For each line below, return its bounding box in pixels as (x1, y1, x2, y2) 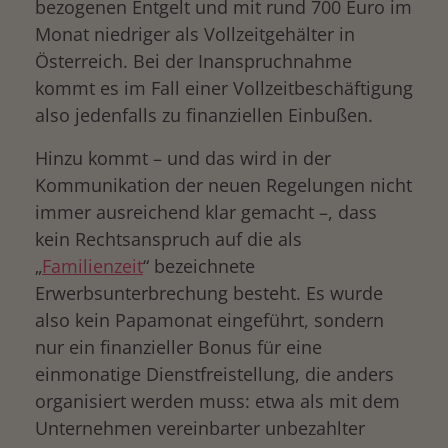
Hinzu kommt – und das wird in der (35, 146, 331, 170)
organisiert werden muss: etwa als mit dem (35, 389, 400, 413)
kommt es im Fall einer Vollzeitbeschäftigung (35, 76, 413, 100)
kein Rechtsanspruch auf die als (35, 227, 302, 251)
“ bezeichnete (143, 254, 255, 278)
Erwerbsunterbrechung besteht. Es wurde (35, 281, 383, 305)
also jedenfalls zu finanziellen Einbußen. (35, 103, 373, 127)
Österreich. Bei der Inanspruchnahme (35, 49, 352, 73)
